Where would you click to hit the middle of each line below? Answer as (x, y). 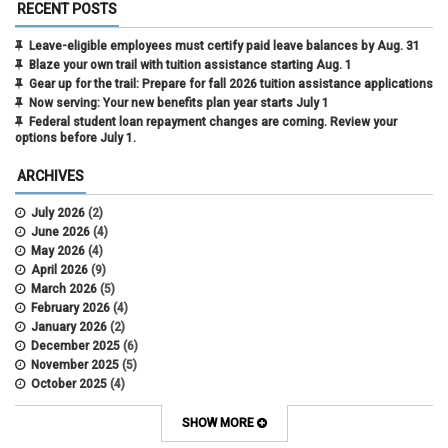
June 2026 (60, 232)
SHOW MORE (219, 423)
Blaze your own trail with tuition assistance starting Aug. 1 (190, 65)
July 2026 (58, 213)
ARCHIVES (50, 176)
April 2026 (59, 270)
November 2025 (75, 365)
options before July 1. (75, 138)
